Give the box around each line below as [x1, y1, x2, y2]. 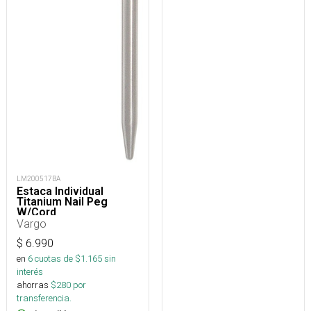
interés [17, 265, 43, 278]
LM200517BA [17, 174, 60, 183]
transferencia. [17, 292, 72, 304]
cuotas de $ [33, 252, 81, 264]
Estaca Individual [17, 184, 103, 198]
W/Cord [17, 205, 56, 219]
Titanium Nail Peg [17, 194, 108, 208]
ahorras [17, 278, 49, 291]
